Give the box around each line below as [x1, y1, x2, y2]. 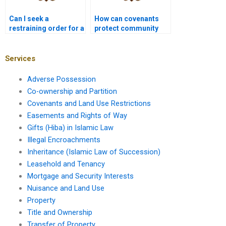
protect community [94, 24, 158, 33]
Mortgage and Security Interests [27, 171, 134, 181]
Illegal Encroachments [27, 135, 100, 144]
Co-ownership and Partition [27, 86, 117, 96]
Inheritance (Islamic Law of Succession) [27, 147, 160, 156]
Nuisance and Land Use [27, 183, 104, 193]
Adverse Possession [27, 74, 96, 84]
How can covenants [94, 15, 159, 23]
